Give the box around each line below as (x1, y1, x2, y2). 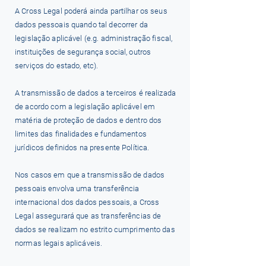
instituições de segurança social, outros (15, 47, 151, 56)
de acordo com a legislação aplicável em (15, 102, 156, 111)
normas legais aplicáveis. (15, 239, 103, 248)
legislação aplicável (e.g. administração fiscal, (15, 34, 173, 43)
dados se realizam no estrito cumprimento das (15, 225, 175, 234)
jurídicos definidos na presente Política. (15, 143, 150, 152)
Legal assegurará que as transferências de (15, 211, 161, 220)
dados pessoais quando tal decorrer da (15, 20, 148, 29)
